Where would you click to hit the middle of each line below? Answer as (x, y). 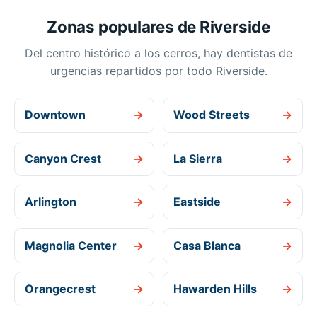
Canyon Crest (63, 158)
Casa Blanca (207, 245)
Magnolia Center (71, 245)
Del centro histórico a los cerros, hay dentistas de (158, 53)
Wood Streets (212, 115)
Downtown (56, 115)
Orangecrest (60, 288)
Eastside (197, 202)
